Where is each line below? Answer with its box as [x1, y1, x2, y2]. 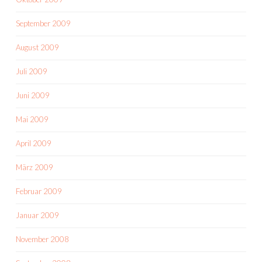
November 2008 [16, 235, 69, 244]
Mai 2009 [16, 115, 49, 124]
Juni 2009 [16, 91, 50, 100]
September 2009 [16, 19, 71, 28]
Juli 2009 [16, 67, 47, 76]
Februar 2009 [16, 187, 62, 196]
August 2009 [16, 43, 59, 52]
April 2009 [16, 139, 51, 148]
